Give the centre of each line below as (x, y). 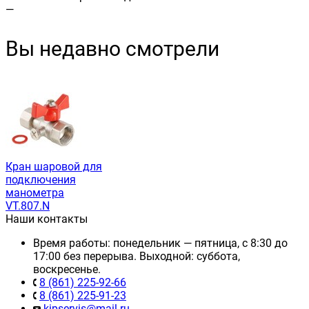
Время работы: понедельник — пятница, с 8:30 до (160, 243)
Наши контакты (47, 219)
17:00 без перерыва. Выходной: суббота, (137, 256)
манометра (35, 192)
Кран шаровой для (54, 166)
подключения (41, 179)
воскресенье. (67, 269)
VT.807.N (28, 206)
